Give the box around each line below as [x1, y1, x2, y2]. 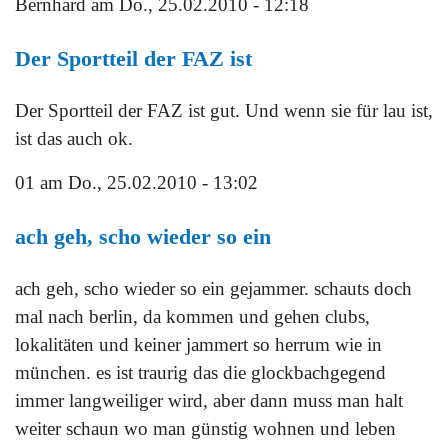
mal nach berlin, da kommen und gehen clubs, [15, 306, 370, 328]
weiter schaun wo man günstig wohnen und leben [15, 418, 396, 440]
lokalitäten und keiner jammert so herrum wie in [15, 334, 382, 356]
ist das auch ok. [15, 128, 133, 150]
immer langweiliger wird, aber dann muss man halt [15, 390, 403, 412]
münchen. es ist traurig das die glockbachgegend [15, 362, 386, 384]
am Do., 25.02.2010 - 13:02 [35, 172, 258, 194]
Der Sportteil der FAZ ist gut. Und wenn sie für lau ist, [15, 100, 433, 122]
